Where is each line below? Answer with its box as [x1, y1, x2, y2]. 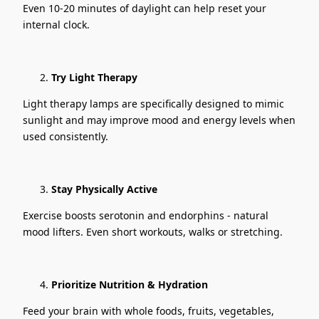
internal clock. [23, 18, 90, 32]
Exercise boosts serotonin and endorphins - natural [23, 209, 268, 223]
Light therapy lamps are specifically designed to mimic [23, 97, 284, 111]
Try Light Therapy [51, 70, 137, 85]
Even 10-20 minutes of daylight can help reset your [23, 1, 266, 16]
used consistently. [23, 130, 108, 144]
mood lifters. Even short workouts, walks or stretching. [23, 225, 283, 239]
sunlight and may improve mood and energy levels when [23, 113, 296, 127]
